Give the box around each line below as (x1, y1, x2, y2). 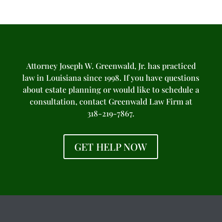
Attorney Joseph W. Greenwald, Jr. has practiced (26, 60, 196, 71)
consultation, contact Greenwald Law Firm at (29, 96, 192, 107)
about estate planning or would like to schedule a (22, 84, 199, 95)
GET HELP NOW (74, 140, 148, 154)
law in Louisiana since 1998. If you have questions (22, 72, 200, 83)
